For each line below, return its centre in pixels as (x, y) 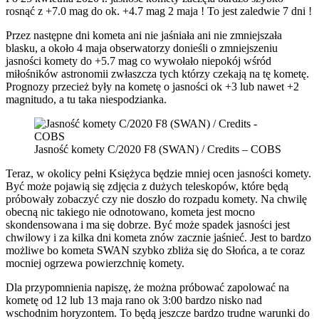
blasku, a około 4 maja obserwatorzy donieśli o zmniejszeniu (142, 48)
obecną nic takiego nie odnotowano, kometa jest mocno (130, 211)
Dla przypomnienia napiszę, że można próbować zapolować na (147, 287)
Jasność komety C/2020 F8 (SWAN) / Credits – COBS (158, 149)
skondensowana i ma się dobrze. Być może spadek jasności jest (148, 224)
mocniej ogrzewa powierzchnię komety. (95, 263)
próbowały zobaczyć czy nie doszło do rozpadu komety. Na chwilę (156, 199)
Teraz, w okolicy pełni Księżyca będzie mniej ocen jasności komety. (158, 173)
